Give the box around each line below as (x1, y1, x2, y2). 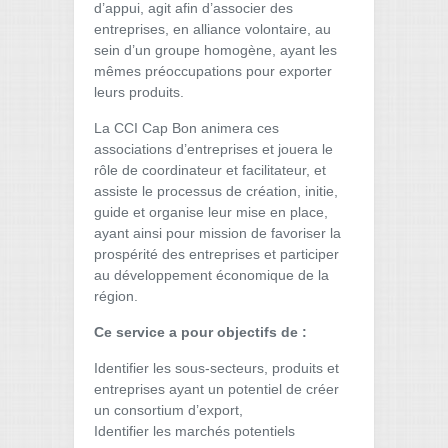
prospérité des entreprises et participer (94, 246, 339, 262)
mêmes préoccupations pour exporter (94, 63, 332, 79)
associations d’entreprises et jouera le (94, 141, 333, 157)
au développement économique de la (94, 267, 329, 283)
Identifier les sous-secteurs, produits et (94, 360, 339, 376)
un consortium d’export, (94, 402, 243, 418)
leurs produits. (94, 84, 184, 100)
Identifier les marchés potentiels (94, 423, 295, 439)
